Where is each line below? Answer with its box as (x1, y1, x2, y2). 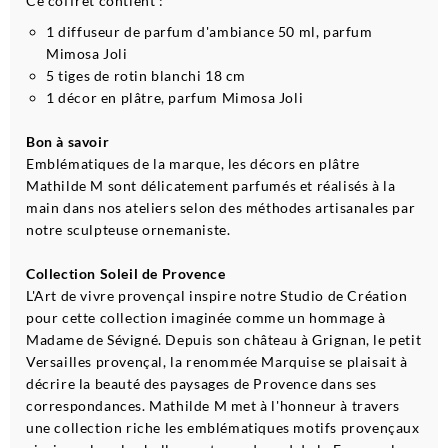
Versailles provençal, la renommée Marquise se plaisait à (26, 353, 408, 371)
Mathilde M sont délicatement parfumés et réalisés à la (26, 177, 396, 195)
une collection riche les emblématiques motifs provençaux (26, 419, 420, 437)
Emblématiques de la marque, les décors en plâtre (26, 155, 360, 173)
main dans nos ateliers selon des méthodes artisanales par (26, 199, 416, 217)
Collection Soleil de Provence (26, 265, 226, 283)
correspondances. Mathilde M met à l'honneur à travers (26, 397, 400, 415)
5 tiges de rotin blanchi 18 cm (46, 67, 246, 85)
